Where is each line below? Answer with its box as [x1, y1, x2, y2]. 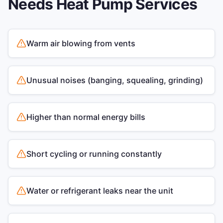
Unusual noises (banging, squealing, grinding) [26, 75, 203, 85]
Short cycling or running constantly [26, 149, 162, 159]
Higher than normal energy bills [26, 112, 145, 122]
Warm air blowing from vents [26, 38, 135, 48]
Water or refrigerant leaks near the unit [26, 186, 173, 196]
